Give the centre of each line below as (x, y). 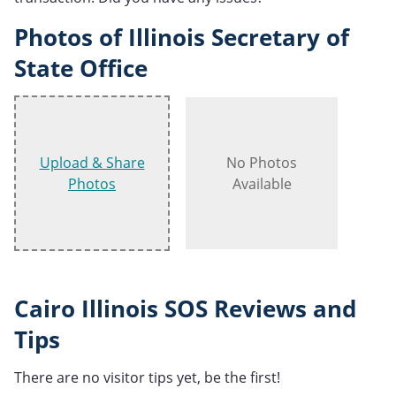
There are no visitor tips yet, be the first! (147, 377)
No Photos (262, 163)
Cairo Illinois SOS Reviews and (185, 309)
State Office (81, 69)
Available (262, 184)
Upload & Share (92, 163)
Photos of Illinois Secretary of (182, 38)
